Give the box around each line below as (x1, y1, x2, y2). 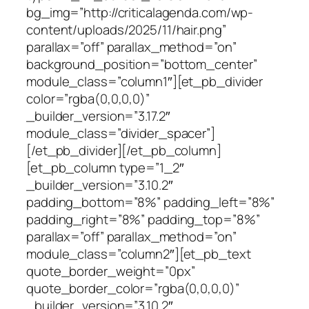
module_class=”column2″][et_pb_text (26, 244, 251, 263)
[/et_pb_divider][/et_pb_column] (26, 141, 221, 159)
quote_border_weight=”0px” (26, 261, 195, 280)
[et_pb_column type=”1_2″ (26, 158, 184, 177)
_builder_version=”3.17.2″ (26, 106, 170, 125)
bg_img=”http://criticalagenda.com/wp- (26, 3, 254, 21)
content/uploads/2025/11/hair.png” (26, 20, 226, 39)
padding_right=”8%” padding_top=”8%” (26, 210, 260, 228)
